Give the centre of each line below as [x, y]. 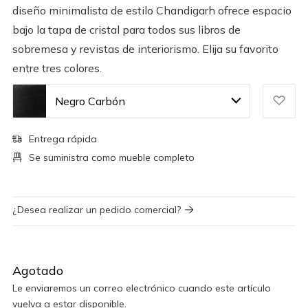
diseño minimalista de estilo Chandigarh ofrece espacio [152, 10]
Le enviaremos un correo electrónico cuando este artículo [142, 288]
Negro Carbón [90, 101]
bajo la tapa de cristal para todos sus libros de [126, 29]
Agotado [38, 270]
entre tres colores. [57, 68]
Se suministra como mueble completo [112, 157]
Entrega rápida [63, 139]
